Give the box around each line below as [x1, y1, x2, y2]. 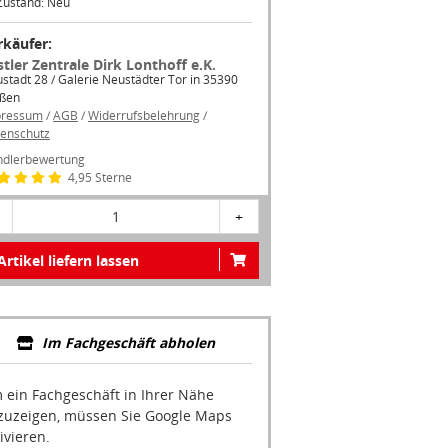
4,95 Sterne [65, 169, 132, 187]
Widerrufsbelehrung [88, 107, 200, 125]
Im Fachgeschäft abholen [42, 333, 215, 353]
